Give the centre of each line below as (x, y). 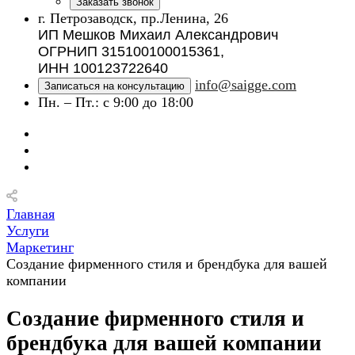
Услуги (28, 231)
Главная (31, 214)
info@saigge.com (246, 85)
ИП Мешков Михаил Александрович (158, 35)
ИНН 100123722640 (103, 68)
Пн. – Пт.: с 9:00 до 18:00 (116, 102)
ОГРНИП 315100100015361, (131, 52)
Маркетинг (40, 247)
